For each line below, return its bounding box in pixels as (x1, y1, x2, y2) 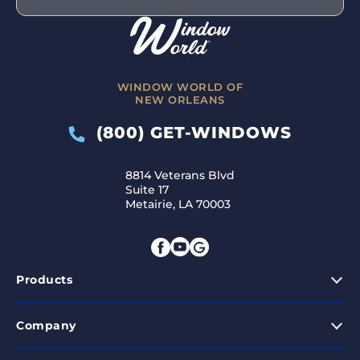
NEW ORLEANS (135, 93, 225, 107)
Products (16, 272, 72, 288)
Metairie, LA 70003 (125, 197, 231, 212)
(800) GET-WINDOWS (85, 123, 292, 143)
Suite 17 (125, 182, 169, 198)
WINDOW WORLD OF (117, 80, 243, 94)
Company (16, 318, 76, 333)
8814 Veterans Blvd (125, 168, 235, 183)
